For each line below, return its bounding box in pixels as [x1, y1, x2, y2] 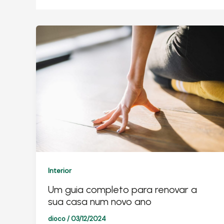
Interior [48, 165, 71, 175]
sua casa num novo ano [48, 195, 151, 207]
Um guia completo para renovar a [48, 183, 197, 195]
